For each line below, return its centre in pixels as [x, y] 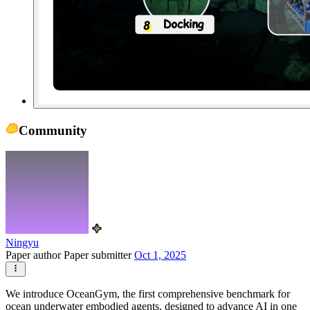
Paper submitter [99, 255]
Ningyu [22, 243]
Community [53, 130]
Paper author [35, 255]
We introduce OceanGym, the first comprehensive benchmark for [148, 294]
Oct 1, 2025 [160, 255]
